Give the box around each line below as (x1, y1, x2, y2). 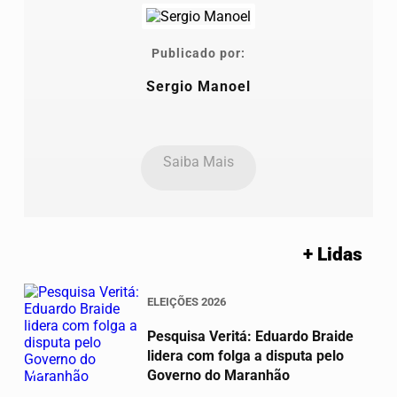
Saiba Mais (163, 152, 234, 170)
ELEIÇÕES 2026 (147, 294, 226, 308)
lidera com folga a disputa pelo (147, 346, 344, 364)
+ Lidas (303, 243, 363, 265)
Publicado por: (152, 45, 245, 61)
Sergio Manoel (146, 77, 251, 95)
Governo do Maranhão (147, 366, 290, 384)
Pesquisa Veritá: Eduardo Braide (147, 327, 354, 345)
